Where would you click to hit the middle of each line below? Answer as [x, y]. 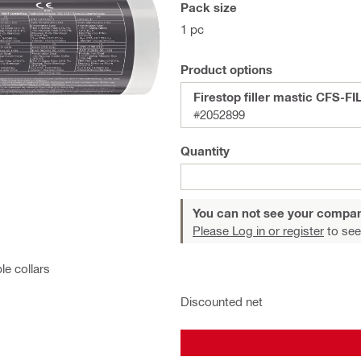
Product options [226, 69]
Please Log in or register [258, 230]
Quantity [205, 151]
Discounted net [222, 301]
